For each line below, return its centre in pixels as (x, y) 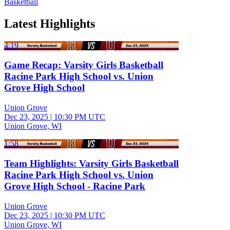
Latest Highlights (50, 23)
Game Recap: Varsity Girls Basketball (84, 65)
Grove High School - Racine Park (75, 186)
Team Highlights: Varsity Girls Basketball (91, 163)
